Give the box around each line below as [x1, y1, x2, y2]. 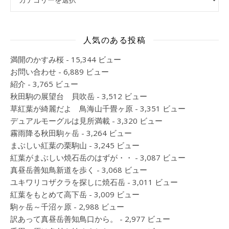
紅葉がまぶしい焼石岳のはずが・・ [10, 152, 133, 163]
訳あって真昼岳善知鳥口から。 [10, 214, 118, 224]
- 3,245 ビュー [87, 140, 140, 150]
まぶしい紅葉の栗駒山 [10, 140, 87, 150]
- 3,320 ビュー [110, 116, 163, 126]
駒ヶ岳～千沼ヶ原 [10, 201, 72, 212]
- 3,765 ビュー [26, 79, 78, 89]
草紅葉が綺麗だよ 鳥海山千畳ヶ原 [10, 103, 133, 113]
